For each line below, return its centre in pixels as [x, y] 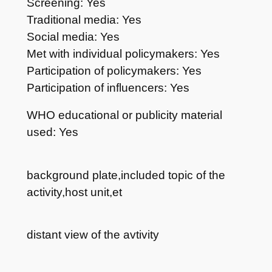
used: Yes [52, 132]
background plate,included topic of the [126, 175]
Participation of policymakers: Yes [114, 71]
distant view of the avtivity [93, 235]
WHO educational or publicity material [124, 115]
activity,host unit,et [74, 192]
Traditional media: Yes [84, 20]
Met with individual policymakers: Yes [123, 54]
